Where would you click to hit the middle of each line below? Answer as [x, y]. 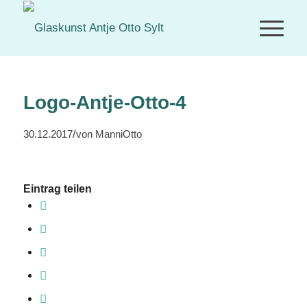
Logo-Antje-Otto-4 [105, 102]
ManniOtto [118, 134]
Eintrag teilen [57, 188]
